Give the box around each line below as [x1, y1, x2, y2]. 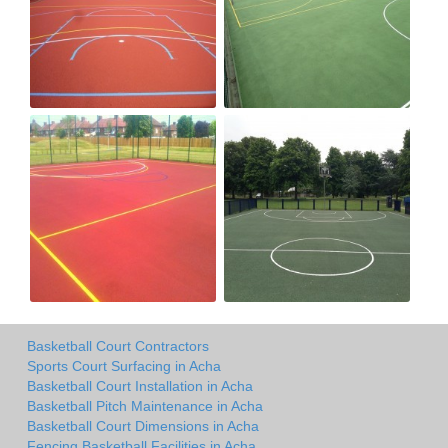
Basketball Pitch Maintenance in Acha [27, 398, 263, 415]
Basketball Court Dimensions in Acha [27, 418, 259, 435]
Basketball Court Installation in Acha [27, 378, 253, 395]
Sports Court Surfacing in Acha [27, 358, 221, 375]
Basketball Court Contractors [27, 338, 209, 355]
